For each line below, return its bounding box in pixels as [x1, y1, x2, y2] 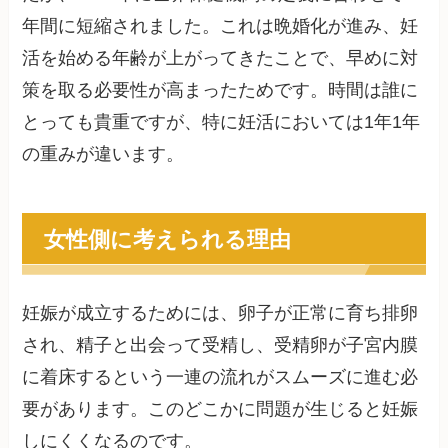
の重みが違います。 [22, 143, 185, 164]
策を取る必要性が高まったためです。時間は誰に [22, 79, 419, 100]
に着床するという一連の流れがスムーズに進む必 [22, 366, 419, 387]
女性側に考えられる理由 [43, 222, 291, 254]
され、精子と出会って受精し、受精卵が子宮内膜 [22, 334, 419, 355]
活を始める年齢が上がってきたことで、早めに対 [22, 47, 419, 68]
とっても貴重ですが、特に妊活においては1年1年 [22, 111, 421, 132]
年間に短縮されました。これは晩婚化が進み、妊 [22, 15, 419, 36]
